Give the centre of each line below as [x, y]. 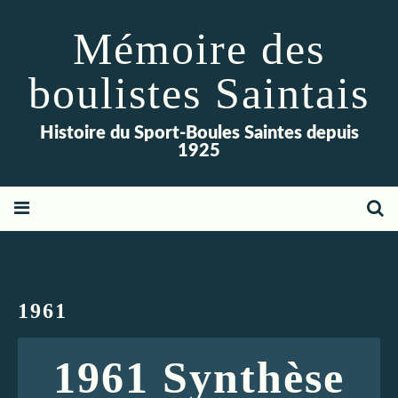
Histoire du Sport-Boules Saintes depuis [199, 133]
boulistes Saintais [199, 93]
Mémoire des [199, 49]
